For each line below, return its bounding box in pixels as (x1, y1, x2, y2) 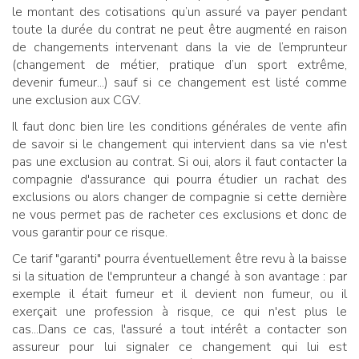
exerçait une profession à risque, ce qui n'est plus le (12, 303, 347, 321)
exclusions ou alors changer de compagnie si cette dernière (12, 188, 347, 207)
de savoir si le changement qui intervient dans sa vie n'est (12, 135, 347, 154)
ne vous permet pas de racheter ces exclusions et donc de (12, 206, 347, 224)
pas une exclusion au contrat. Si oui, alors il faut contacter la (12, 153, 347, 171)
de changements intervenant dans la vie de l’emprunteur (12, 38, 347, 57)
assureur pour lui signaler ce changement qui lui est (12, 338, 347, 357)
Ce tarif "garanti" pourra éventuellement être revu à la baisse (12, 250, 347, 268)
